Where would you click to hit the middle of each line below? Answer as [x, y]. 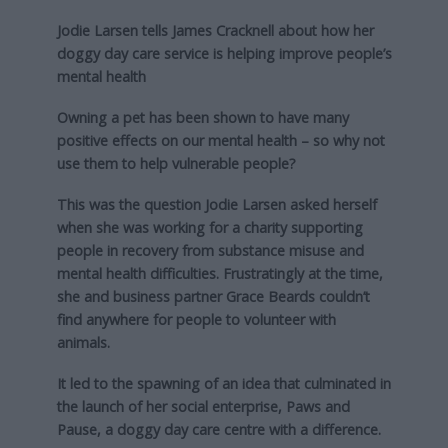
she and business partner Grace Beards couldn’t [213, 297]
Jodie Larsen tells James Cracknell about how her [215, 31]
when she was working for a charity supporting [209, 228]
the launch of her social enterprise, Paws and [203, 407]
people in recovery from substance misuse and [210, 251]
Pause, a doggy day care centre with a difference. [218, 430]
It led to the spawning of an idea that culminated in [223, 384]
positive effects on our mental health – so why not [220, 141]
